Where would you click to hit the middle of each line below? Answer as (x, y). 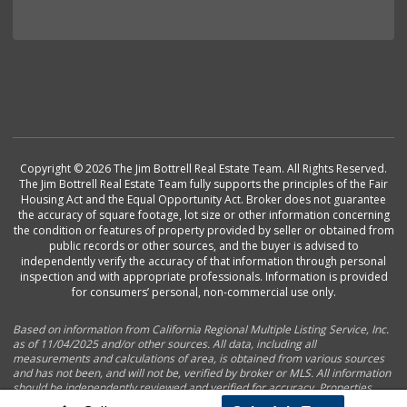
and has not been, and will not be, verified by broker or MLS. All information (202, 373)
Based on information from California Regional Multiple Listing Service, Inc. (201, 330)
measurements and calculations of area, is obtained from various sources (199, 359)
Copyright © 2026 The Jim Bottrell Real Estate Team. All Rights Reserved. (203, 169)
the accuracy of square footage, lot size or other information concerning (203, 215)
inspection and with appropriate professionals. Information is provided (203, 277)
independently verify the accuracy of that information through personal (203, 262)
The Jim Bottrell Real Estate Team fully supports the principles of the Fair (203, 184)
